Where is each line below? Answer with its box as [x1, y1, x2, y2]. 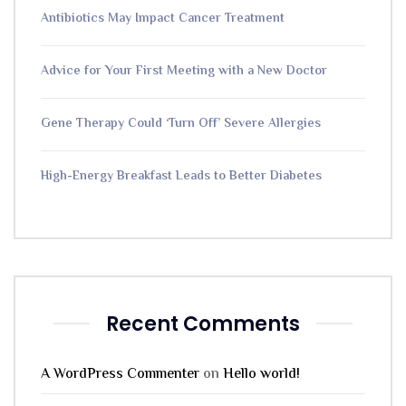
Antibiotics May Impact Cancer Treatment [41, 8, 285, 29]
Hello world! [223, 362, 300, 386]
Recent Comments [106, 309, 300, 338]
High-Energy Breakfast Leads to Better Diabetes [41, 166, 322, 187]
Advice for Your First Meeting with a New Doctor [41, 61, 327, 82]
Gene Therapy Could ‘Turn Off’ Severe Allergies [41, 113, 321, 134]
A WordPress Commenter [41, 362, 199, 386]
